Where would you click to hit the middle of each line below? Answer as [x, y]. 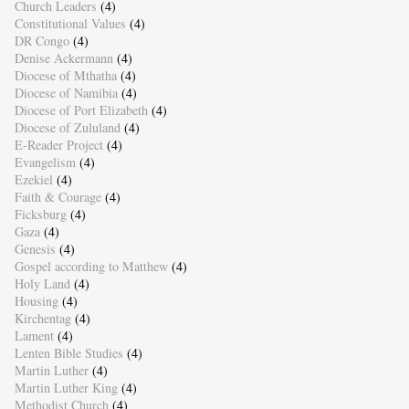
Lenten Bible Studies [68, 353]
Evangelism [45, 163]
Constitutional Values [70, 24]
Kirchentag [42, 319]
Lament [34, 336]
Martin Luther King [66, 388]
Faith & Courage [58, 197]
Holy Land [42, 284]
